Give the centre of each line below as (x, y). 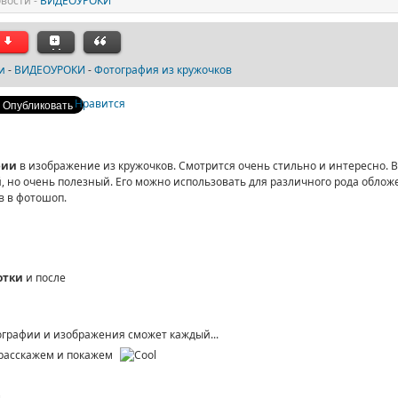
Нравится (100, 103)
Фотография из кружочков (163, 70)
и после (46, 278)
